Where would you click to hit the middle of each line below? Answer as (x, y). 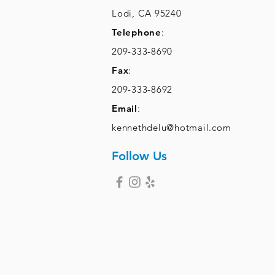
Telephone (137, 32)
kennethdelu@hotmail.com (172, 127)
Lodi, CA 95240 (147, 13)
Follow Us (139, 156)
